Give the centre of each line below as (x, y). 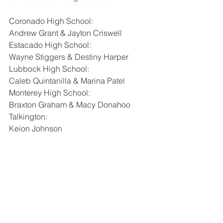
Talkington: (28, 116)
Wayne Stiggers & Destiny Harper (69, 57)
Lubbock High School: (49, 69)
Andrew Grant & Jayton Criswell (65, 33)
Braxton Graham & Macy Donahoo (70, 105)
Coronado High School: (51, 21)
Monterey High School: (50, 93)
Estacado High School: (50, 45)
